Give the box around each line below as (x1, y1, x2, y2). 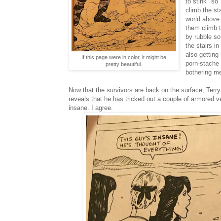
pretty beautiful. (106, 61, 142, 68)
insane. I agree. (69, 104, 113, 112)
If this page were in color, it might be (81, 54, 166, 61)
